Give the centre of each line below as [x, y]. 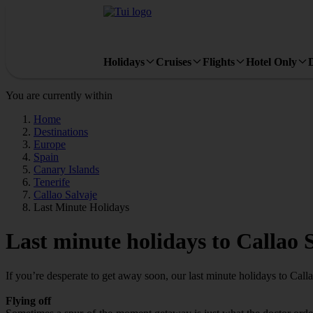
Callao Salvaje [65, 195]
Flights [219, 61]
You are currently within [59, 95]
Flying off [28, 300]
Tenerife [52, 182]
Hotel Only [271, 61]
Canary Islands [66, 169]
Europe [50, 144]
